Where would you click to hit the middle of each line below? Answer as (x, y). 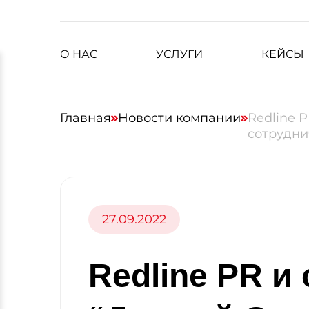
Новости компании (179, 118)
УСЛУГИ (179, 54)
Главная (86, 118)
